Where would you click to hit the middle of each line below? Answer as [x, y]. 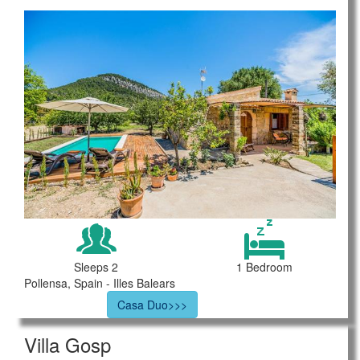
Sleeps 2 [96, 266]
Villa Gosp [67, 344]
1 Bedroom [264, 266]
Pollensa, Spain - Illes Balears [100, 282]
